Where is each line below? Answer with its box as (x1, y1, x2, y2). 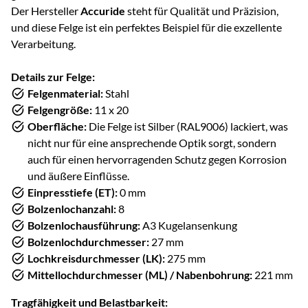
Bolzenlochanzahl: (27, 201, 116, 215)
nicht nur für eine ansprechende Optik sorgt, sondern (27, 135, 276, 149)
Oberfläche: (27, 119, 87, 133)
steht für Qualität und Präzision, (125, 3, 278, 17)
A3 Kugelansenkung (140, 218, 237, 232)
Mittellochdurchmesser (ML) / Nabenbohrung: (27, 267, 252, 281)
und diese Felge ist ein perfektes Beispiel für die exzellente (11, 20, 282, 34)
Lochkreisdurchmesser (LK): (27, 251, 165, 265)
